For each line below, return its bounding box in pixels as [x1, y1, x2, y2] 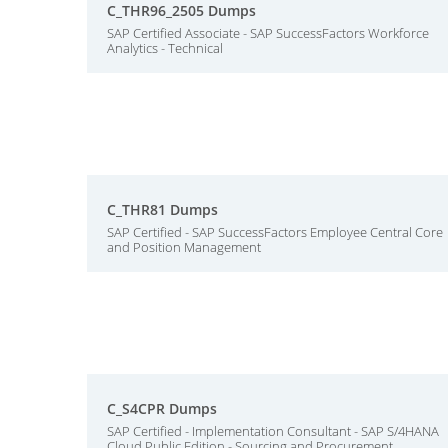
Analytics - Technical [107, 39, 223, 57]
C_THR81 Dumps [107, 200, 218, 219]
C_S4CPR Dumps [107, 399, 217, 418]
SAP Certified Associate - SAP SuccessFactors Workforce [107, 24, 429, 42]
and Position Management [107, 238, 261, 256]
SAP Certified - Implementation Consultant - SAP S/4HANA [107, 422, 439, 440]
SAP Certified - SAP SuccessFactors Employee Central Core [107, 223, 443, 241]
